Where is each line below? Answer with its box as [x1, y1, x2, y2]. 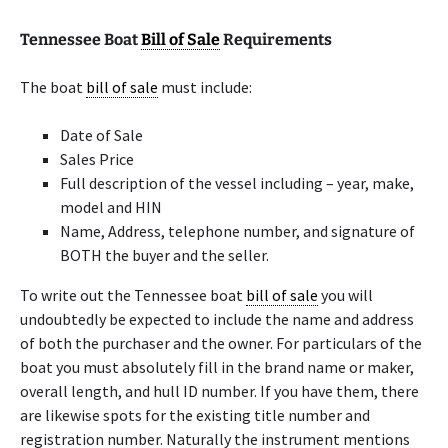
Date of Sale [60, 125, 143, 145]
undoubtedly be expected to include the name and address [20, 309, 414, 329]
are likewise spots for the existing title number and [20, 405, 370, 425]
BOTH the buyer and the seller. [60, 245, 269, 265]
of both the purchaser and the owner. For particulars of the [20, 333, 422, 353]
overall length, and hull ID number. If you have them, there [20, 381, 419, 401]
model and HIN [60, 197, 162, 217]
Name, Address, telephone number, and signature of [60, 221, 415, 241]
